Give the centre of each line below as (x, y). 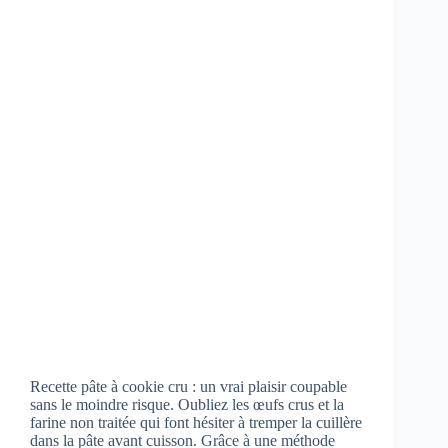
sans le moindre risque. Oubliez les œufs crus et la (187, 405)
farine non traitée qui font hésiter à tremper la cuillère (196, 423)
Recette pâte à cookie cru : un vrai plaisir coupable (188, 387)
